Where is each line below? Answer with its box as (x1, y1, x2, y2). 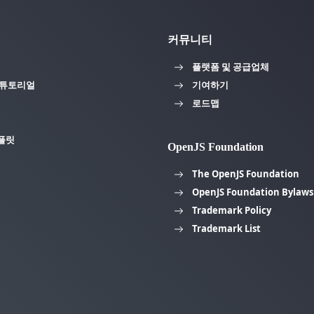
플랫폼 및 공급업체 (191, 60, 269, 73)
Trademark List (191, 221, 261, 235)
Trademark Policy (191, 203, 271, 217)
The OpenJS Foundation (191, 167, 299, 180)
